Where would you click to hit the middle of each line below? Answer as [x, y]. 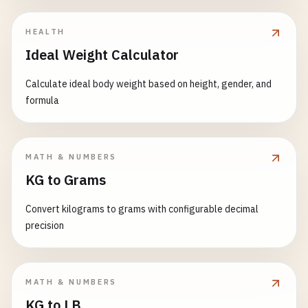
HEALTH [45, 32]
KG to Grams [66, 180]
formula [42, 100]
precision [45, 225]
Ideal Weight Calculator [102, 55]
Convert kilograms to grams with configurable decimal [142, 209]
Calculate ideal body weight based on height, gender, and [148, 84]
